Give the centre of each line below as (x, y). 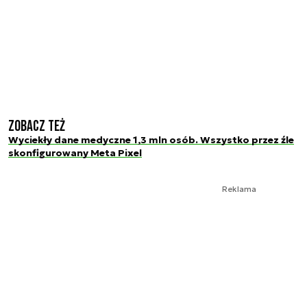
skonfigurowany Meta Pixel (75, 152)
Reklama (239, 188)
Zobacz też (37, 126)
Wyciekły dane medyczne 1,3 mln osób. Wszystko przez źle (151, 139)
